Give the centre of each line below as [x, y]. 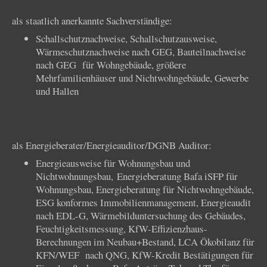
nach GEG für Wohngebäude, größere [111, 65]
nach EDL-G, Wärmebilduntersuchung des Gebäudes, [141, 215]
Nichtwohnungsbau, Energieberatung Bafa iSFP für [137, 176]
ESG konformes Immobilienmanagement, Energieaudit [143, 202]
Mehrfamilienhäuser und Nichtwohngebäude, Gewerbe [142, 78]
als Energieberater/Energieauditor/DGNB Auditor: [112, 145]
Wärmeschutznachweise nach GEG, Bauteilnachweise [141, 52]
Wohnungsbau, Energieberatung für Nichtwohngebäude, [145, 189]
